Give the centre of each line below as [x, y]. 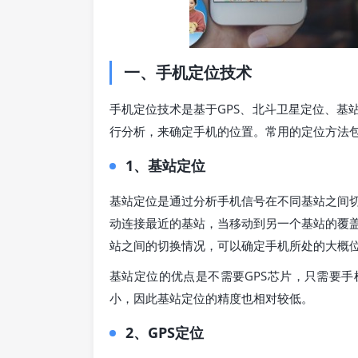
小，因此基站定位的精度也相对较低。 [211, 298]
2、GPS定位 [165, 332]
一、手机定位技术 [188, 72]
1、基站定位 [165, 165]
